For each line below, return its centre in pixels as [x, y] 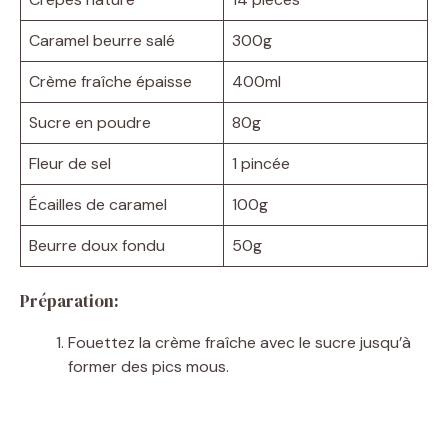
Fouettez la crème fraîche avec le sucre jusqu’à [239, 342]
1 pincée [261, 163]
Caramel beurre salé [102, 40]
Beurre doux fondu [97, 245]
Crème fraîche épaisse [110, 81]
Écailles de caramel [98, 204]
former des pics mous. [148, 366]
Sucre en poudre [90, 122]
